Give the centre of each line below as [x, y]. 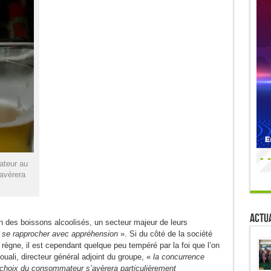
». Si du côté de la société [165, 234]
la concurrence [178, 257]
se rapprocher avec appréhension [60, 234]
